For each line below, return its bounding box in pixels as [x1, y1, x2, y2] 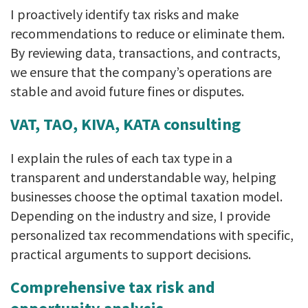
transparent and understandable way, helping [10, 168, 276, 186]
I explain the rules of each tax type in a [10, 149, 232, 167]
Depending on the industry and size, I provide [10, 207, 270, 225]
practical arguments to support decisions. [10, 245, 251, 263]
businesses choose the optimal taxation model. [10, 188, 283, 206]
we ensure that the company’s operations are [10, 63, 272, 81]
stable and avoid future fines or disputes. [10, 82, 244, 100]
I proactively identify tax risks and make [10, 5, 239, 23]
